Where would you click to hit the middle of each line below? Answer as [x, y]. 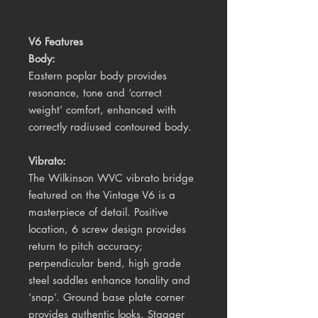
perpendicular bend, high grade [105, 263]
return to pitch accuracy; [86, 246]
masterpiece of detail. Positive [98, 212]
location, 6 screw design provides [107, 229]
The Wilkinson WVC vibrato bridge [111, 178]
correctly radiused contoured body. [110, 127]
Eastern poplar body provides [98, 76]
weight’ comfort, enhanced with [102, 110]
